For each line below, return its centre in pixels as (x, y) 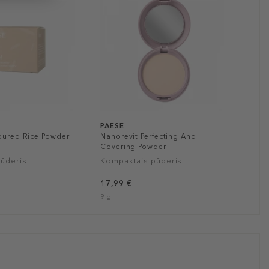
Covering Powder (133, 146)
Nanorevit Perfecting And (148, 136)
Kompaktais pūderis (141, 160)
